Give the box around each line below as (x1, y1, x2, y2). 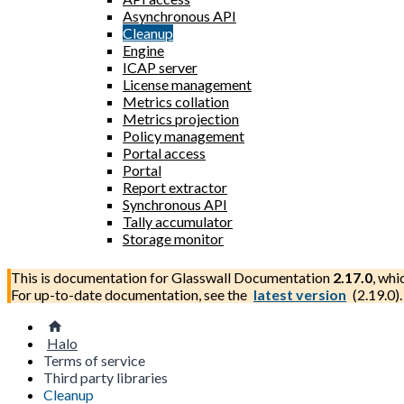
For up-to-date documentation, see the (11, 286, 250, 303)
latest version (253, 286, 346, 303)
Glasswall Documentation (171, 269, 330, 286)
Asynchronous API (123, 7, 236, 24)
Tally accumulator (123, 213, 233, 230)
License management (123, 76, 252, 93)
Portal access (123, 144, 206, 161)
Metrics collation (123, 93, 229, 110)
